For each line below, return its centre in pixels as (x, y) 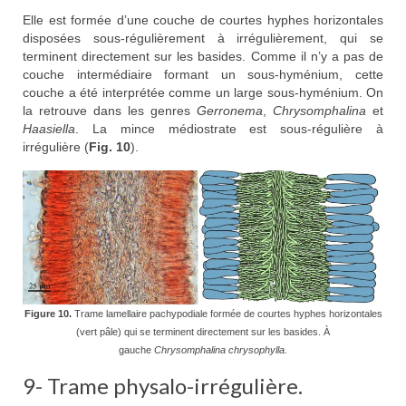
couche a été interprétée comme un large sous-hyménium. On (203, 93)
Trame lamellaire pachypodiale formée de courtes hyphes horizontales (227, 314)
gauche (136, 350)
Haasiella (49, 129)
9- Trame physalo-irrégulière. (163, 386)
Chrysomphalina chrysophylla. (221, 350)
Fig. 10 (110, 147)
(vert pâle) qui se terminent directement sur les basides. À (203, 332)
